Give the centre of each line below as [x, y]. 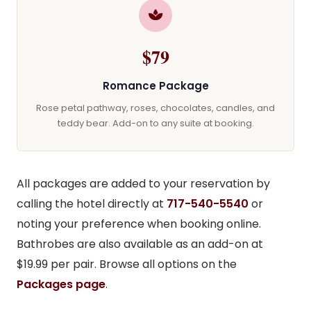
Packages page [61, 284]
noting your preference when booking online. [139, 224]
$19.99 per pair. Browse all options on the [127, 264]
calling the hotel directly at [92, 204]
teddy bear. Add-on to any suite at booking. [155, 123]
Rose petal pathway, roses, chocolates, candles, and [155, 108]
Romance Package [155, 86]
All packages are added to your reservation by [143, 184]
